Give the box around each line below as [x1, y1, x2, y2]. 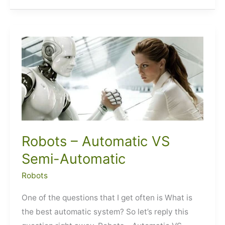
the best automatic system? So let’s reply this [22, 206, 189, 216]
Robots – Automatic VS [22, 132, 170, 150]
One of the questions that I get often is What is [22, 192, 193, 202]
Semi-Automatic [22, 150, 126, 167]
